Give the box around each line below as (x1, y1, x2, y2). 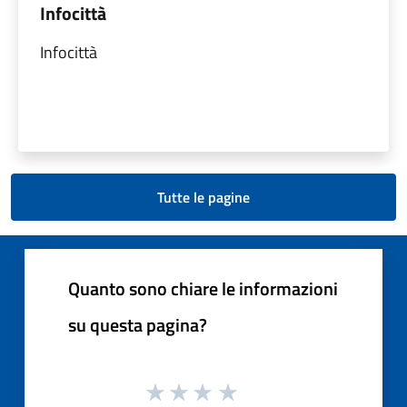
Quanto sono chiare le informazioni (68, 273, 338, 303)
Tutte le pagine (157, 185, 250, 208)
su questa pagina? (68, 310, 207, 339)
